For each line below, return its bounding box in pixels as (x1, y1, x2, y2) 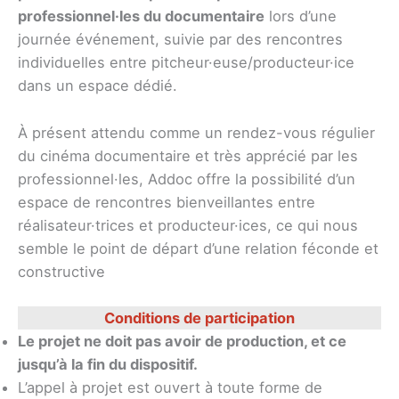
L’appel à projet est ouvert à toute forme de (18, 378, 322, 396)
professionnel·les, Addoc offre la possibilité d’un (18, 169, 355, 188)
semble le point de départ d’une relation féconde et (18, 239, 379, 257)
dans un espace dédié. (18, 77, 177, 95)
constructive (18, 262, 105, 281)
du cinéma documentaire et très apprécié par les (18, 146, 358, 165)
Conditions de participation (104, 308, 295, 327)
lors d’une (265, 7, 337, 26)
